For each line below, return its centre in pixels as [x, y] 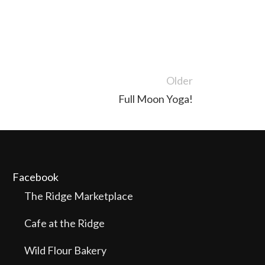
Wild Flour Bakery [65, 250]
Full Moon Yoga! [156, 99]
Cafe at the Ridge [64, 223]
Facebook [35, 177]
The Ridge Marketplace [78, 196]
